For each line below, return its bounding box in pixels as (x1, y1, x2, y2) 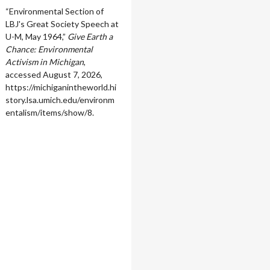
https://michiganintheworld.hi (5, 82, 116, 93)
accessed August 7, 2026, (5, 69, 102, 80)
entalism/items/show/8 (5, 107, 92, 118)
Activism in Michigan (5, 57, 84, 67)
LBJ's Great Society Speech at (5, 19, 119, 30)
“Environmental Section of (5, 6, 104, 17)
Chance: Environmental (5, 44, 93, 55)
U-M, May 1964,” (5, 31, 67, 42)
